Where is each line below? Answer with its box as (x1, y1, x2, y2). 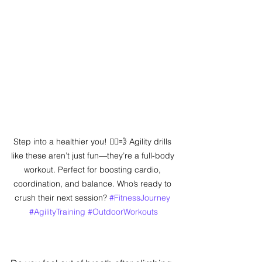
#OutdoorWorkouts (88, 206, 158, 218)
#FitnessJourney (109, 192, 170, 204)
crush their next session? (15, 192, 109, 204)
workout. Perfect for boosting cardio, (24, 164, 163, 175)
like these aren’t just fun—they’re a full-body (11, 150, 177, 161)
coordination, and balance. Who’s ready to (13, 178, 174, 189)
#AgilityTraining (29, 206, 85, 218)
